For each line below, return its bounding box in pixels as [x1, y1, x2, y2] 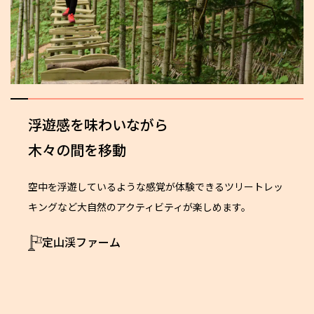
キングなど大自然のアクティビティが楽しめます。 [28, 200, 251, 214]
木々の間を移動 [28, 139, 126, 161]
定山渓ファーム [42, 233, 121, 251]
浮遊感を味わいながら [28, 114, 168, 135]
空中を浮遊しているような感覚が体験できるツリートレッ [28, 179, 283, 194]
